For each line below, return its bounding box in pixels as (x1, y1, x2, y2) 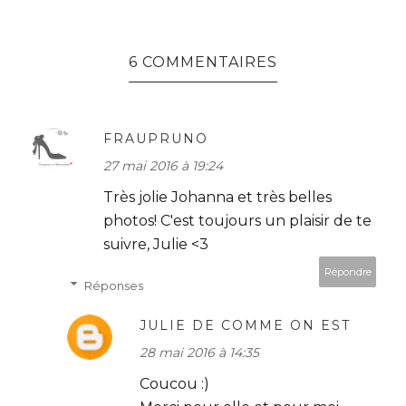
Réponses (83, 277, 143, 293)
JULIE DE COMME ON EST (140, 316, 351, 333)
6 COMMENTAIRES (129, 53, 278, 71)
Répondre (324, 265, 372, 278)
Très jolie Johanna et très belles (103, 188, 332, 206)
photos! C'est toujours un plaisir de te (103, 211, 372, 229)
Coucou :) (140, 374, 209, 392)
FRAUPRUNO (103, 130, 208, 147)
